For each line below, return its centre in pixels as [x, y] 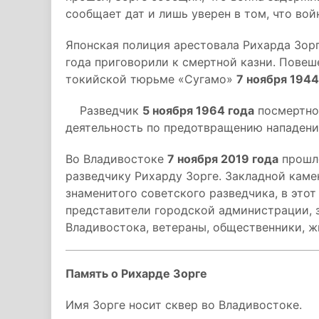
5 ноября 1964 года [198, 110]
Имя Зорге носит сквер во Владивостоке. [184, 305]
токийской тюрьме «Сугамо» [151, 79]
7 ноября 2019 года [223, 159]
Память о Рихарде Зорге [136, 273]
